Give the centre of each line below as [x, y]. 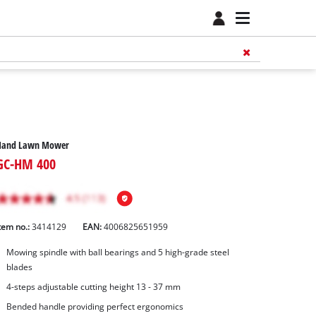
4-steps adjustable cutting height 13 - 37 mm [93, 287]
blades [19, 267]
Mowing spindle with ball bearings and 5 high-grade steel [117, 253]
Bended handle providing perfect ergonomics [95, 306]
